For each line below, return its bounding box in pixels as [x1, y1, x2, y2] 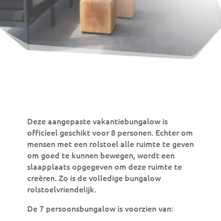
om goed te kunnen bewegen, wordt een [27, 149, 175, 160]
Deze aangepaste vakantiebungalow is [27, 115, 168, 126]
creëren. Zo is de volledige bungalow [27, 172, 161, 183]
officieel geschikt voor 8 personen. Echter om [27, 127, 193, 138]
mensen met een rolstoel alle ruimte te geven [27, 138, 194, 149]
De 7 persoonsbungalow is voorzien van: [27, 203, 173, 214]
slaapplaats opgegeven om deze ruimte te [27, 161, 182, 172]
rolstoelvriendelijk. [27, 184, 96, 194]
